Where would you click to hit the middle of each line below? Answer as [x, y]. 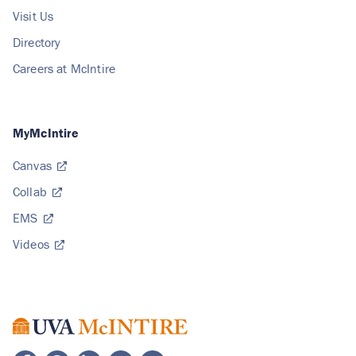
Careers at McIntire [64, 68]
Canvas [34, 165]
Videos [33, 244]
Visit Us [33, 15]
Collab [32, 191]
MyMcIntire [46, 132]
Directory [37, 42]
